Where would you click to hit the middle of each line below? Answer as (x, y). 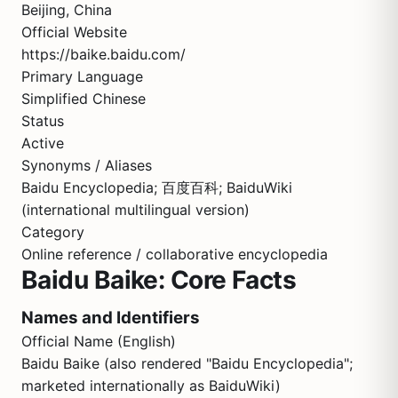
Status (43, 121)
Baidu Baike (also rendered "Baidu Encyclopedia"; (187, 363)
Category (53, 232)
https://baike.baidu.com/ (103, 54)
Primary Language (82, 76)
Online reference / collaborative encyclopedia (175, 254)
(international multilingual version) (135, 210)
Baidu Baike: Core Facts (159, 280)
